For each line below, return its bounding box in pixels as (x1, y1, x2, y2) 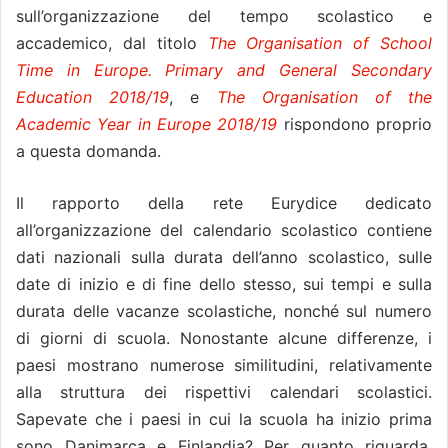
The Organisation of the (216, 86, 433, 107)
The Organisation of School (207, 32, 432, 53)
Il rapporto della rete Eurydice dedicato (16, 192, 432, 213)
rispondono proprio (277, 113, 433, 134)
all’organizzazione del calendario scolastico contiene (16, 219, 432, 240)
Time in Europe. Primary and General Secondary (16, 59, 432, 80)
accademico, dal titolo (16, 32, 208, 53)
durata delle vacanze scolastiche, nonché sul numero (16, 300, 432, 321)
